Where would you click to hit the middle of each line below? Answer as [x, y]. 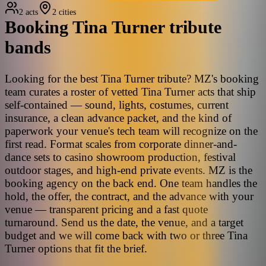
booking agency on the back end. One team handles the [131, 183]
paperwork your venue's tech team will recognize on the [131, 131]
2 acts [28, 12]
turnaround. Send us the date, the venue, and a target [124, 222]
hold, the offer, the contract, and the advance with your [129, 196]
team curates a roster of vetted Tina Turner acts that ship [130, 91]
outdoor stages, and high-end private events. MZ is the [129, 170]
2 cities [64, 12]
